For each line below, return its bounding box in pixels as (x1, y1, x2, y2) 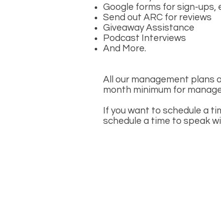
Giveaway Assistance (103, 23, 194, 33)
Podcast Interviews (103, 33, 186, 43)
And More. (103, 43, 146, 53)
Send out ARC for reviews (103, 12, 212, 22)
